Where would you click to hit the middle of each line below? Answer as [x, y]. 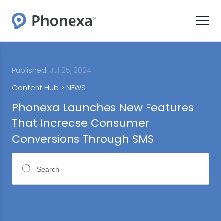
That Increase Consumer [81, 123]
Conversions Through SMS [83, 139]
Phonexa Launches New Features [103, 107]
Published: [30, 70]
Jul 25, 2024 [70, 70]
